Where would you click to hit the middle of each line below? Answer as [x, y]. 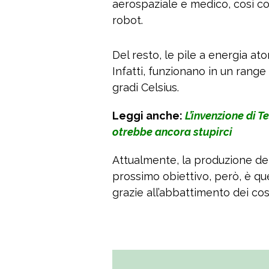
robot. [128, 20]
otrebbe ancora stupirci [172, 132]
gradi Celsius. [146, 88]
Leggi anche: [149, 116]
